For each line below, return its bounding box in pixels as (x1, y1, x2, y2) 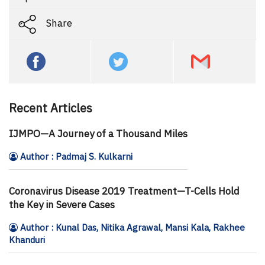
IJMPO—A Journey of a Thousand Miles (9, 127, 188, 140)
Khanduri (9, 234, 45, 245)
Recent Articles (9, 99, 92, 116)
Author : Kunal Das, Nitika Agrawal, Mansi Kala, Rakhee (18, 221, 245, 233)
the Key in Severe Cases (9, 198, 115, 211)
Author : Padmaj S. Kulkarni (18, 150, 132, 162)
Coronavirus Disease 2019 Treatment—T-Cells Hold (9, 184, 240, 198)
